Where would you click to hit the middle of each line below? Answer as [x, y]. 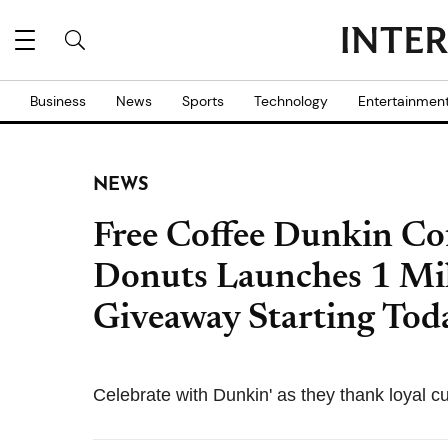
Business [58, 101]
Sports [203, 101]
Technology [291, 101]
